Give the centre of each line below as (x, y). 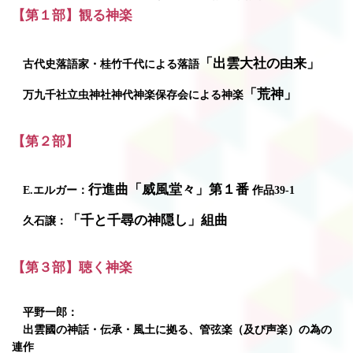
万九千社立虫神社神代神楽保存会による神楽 (128, 95)
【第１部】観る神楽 (72, 15)
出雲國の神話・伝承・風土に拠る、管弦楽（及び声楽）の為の (172, 330)
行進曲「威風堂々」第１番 (169, 190)
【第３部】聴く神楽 (72, 268)
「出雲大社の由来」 (260, 63)
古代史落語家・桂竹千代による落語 (106, 64)
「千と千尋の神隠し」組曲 (147, 220)
